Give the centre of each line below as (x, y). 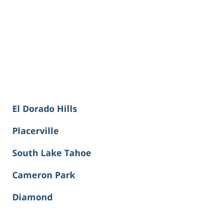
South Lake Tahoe (52, 153)
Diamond (32, 197)
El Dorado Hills (45, 109)
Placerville (36, 131)
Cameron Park (44, 175)
